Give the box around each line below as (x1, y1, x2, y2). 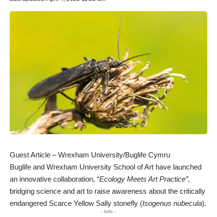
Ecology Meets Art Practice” (99, 174, 188, 183)
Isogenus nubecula (142, 199, 202, 207)
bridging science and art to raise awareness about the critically (10, 186, 205, 195)
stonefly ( (111, 199, 142, 207)
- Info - (101, 208, 116, 214)
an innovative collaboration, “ (10, 174, 99, 183)
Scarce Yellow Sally (49, 199, 111, 207)
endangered (10, 199, 49, 207)
